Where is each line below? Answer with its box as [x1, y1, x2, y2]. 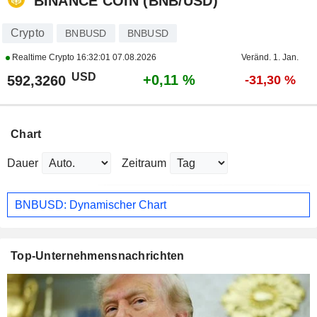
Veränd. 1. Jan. [241, 52, 299, 63]
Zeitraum [122, 157, 166, 170]
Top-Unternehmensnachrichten [11, 250, 185, 263]
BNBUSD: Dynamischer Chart [15, 198, 166, 211]
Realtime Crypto [9, 52, 76, 63]
